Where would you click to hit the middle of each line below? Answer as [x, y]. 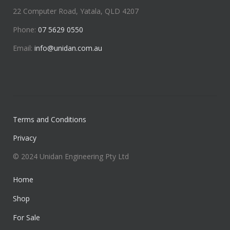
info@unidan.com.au [68, 48]
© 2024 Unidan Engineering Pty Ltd [71, 157]
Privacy [25, 138]
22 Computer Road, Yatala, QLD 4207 [76, 11]
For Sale [26, 218]
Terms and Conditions [50, 120]
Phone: [25, 30]
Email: [24, 48]
